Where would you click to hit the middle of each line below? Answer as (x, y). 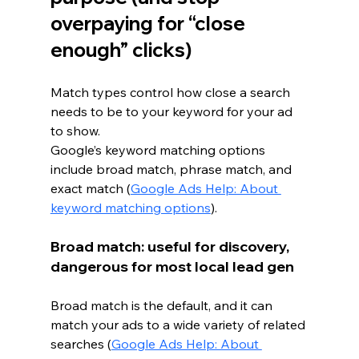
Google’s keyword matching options (159, 149)
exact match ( (90, 188)
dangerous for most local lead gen (172, 266)
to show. (75, 130)
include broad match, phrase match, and (172, 169)
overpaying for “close (149, 23)
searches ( (81, 343)
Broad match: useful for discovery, (171, 246)
